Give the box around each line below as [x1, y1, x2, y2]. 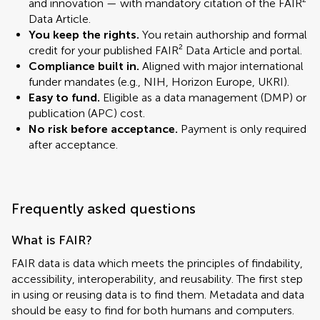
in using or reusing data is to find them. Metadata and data [11, 288, 304, 301]
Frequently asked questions [11, 200, 196, 217]
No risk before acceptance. [29, 122, 178, 136]
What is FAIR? [11, 232, 92, 248]
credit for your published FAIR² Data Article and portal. [29, 44, 302, 57]
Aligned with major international [139, 59, 304, 73]
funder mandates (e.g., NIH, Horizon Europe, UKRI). [29, 75, 289, 89]
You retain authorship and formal [139, 28, 307, 41]
